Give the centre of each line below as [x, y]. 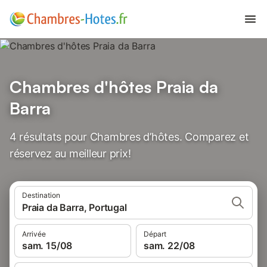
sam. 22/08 [170, 246]
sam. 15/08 [47, 246]
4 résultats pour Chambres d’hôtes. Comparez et [129, 137]
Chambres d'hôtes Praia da [114, 87]
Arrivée [34, 234]
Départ [155, 234]
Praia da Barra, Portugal [74, 207]
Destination [41, 195]
